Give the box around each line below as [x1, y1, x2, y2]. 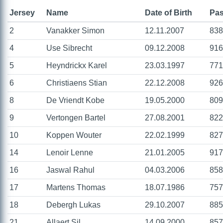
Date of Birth [145, 8, 192, 17]
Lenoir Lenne [46, 148, 93, 157]
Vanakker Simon [46, 26, 105, 35]
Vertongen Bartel [46, 113, 106, 122]
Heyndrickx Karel [46, 61, 107, 70]
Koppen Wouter [46, 131, 102, 139]
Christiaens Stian [46, 79, 107, 87]
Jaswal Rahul [46, 166, 95, 174]
